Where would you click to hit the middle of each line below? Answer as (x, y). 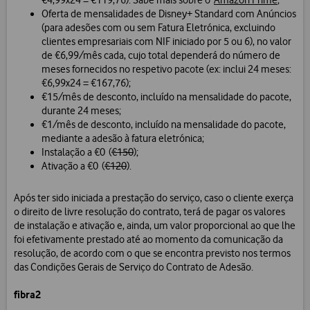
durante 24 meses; (81, 111)
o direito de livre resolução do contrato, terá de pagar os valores (149, 212)
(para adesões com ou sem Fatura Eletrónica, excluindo (158, 28)
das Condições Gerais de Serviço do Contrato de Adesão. (134, 267)
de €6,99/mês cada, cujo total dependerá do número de (161, 56)
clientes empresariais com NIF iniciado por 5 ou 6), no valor (166, 42)
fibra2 (27, 295)
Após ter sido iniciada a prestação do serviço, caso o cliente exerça (154, 198)
